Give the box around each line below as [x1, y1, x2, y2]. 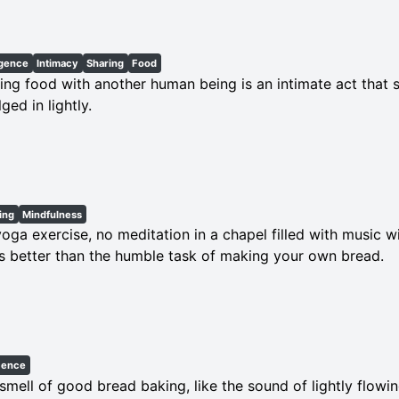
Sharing [86, 56, 125, 69]
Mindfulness [22, 208, 83, 221]
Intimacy [37, 56, 79, 69]
